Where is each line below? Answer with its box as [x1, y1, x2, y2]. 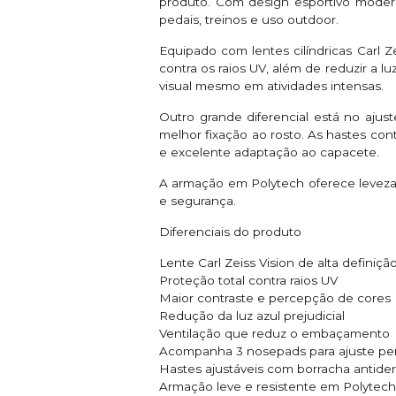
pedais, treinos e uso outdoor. [159, 11, 339, 27]
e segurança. [159, 193, 236, 208]
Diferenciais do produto [159, 224, 301, 239]
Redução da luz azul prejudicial [159, 308, 345, 323]
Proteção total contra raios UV [159, 272, 338, 287]
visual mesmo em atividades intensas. [159, 78, 387, 93]
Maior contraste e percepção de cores [159, 290, 391, 305]
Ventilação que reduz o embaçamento [159, 325, 390, 340]
